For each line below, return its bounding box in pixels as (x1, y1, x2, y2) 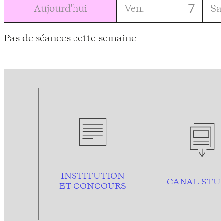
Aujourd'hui (33, 2, 87, 14)
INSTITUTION (60, 170, 125, 181)
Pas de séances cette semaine (4, 32, 136, 44)
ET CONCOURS (59, 180, 126, 191)
